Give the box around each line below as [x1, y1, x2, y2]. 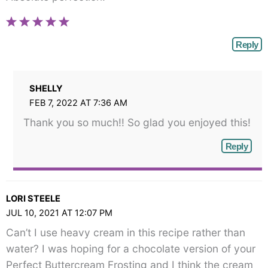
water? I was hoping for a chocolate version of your [6, 242, 255, 255]
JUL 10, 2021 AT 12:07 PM [6, 208, 112, 219]
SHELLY [29, 83, 63, 94]
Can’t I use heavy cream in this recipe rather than [6, 226, 245, 239]
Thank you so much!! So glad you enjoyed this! [23, 115, 251, 129]
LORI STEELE [6, 193, 60, 205]
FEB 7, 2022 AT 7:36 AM [29, 97, 127, 108]
